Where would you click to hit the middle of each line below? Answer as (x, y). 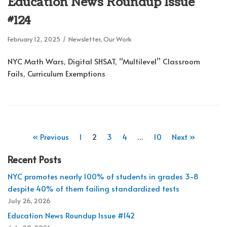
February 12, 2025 (34, 39)
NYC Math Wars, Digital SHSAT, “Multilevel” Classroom (104, 61)
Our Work (117, 39)
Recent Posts (34, 159)
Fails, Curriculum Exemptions (56, 73)
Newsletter (84, 39)
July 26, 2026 (29, 201)
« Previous (50, 137)
